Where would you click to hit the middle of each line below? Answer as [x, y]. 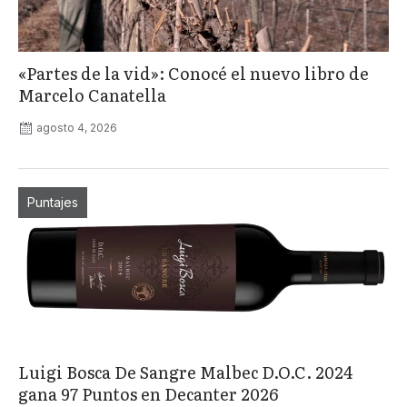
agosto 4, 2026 [77, 127]
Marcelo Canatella [92, 94]
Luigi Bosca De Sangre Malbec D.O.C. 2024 [186, 372]
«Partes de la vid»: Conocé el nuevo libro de [194, 73]
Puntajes [53, 202]
